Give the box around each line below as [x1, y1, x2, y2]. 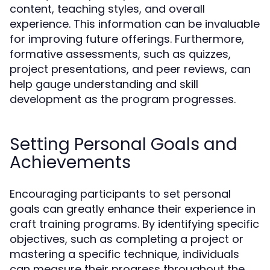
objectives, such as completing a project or [10, 231, 243, 246]
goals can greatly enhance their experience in [10, 201, 256, 216]
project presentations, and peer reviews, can [10, 61, 251, 77]
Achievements [10, 151, 131, 174]
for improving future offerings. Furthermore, [10, 31, 244, 46]
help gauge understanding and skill [10, 77, 198, 92]
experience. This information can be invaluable [10, 16, 260, 31]
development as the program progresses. [10, 92, 236, 107]
